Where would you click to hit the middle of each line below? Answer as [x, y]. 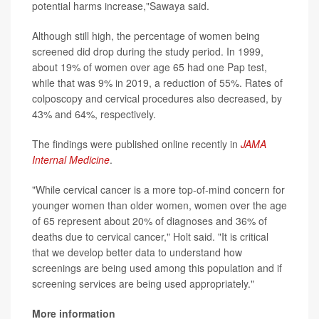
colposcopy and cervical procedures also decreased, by [157, 98]
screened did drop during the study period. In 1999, [148, 51]
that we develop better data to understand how [137, 252]
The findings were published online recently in [136, 143]
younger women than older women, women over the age [159, 205]
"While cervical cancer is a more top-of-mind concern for [158, 189]
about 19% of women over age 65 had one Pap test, [150, 67]
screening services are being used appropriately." [143, 283]
